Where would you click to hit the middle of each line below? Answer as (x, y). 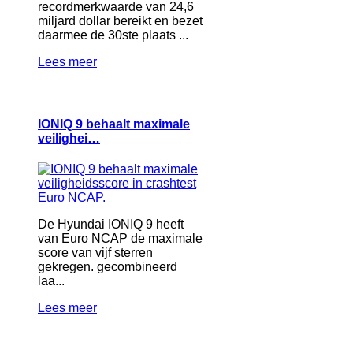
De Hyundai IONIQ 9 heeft (111, 225)
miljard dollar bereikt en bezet (120, 20)
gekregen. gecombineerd (108, 267)
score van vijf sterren (95, 253)
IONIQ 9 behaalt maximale (114, 124)
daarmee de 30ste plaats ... (113, 35)
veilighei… (69, 138)
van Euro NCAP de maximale (120, 239)
